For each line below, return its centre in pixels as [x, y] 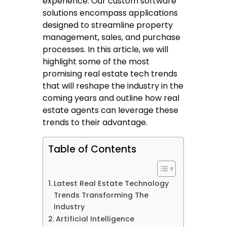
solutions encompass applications [110, 13]
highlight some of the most [96, 62]
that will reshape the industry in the [113, 86]
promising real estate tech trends [110, 74]
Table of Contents [92, 149]
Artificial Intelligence [95, 219]
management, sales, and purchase [112, 37]
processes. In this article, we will [106, 50]
